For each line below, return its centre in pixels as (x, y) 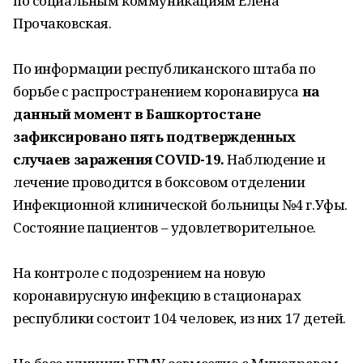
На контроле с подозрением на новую (139, 273)
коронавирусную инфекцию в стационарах (157, 295)
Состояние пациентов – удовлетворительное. (164, 227)
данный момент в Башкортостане (137, 114)
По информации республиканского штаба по (164, 68)
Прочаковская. (62, 23)
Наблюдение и (276, 159)
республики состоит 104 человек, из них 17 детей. (179, 318)
